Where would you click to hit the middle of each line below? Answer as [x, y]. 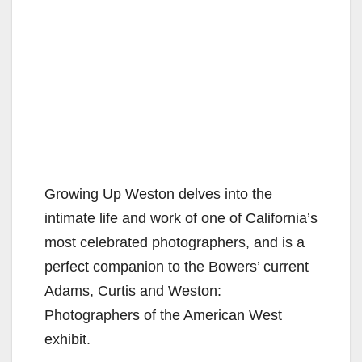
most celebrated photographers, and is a [175, 242]
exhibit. [67, 339]
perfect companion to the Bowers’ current [177, 266]
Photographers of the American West [163, 315]
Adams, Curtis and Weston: [133, 290]
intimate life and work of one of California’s [181, 218]
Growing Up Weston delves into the [158, 194]
